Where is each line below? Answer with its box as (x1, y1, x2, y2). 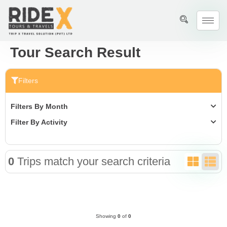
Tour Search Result (10, 44, 140, 60)
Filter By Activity (11, 118, 67, 126)
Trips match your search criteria (14, 155, 170, 168)
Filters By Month (11, 102, 68, 110)
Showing (96, 213, 118, 219)
